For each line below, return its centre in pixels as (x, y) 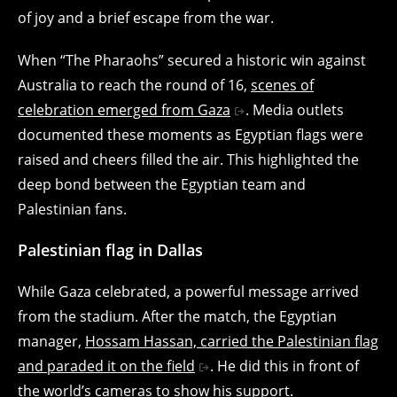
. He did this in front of (284, 366)
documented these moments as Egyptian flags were (191, 134)
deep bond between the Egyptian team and (162, 184)
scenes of (282, 85)
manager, (51, 341)
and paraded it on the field (106, 366)
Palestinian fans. (72, 209)
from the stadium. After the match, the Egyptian (177, 316)
